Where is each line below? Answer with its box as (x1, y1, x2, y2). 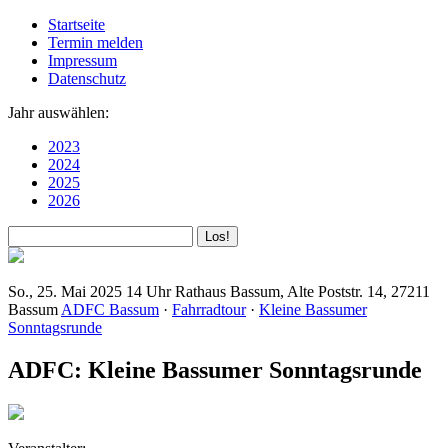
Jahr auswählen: (8, 104, 109, 121)
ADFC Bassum (61, 301, 159, 318)
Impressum (48, 52, 117, 69)
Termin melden (48, 34, 143, 51)
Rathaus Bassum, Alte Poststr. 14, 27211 (175, 283, 430, 300)
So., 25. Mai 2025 (8, 283, 122, 300)
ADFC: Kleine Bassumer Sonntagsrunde (8, 356, 422, 383)
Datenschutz (48, 70, 126, 87)
